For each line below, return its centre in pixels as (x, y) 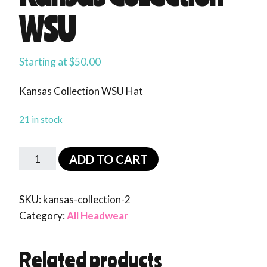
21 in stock (41, 119)
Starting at (44, 61)
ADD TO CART (108, 159)
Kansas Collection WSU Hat (81, 91)
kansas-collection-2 (87, 199)
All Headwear (97, 215)
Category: (43, 215)
